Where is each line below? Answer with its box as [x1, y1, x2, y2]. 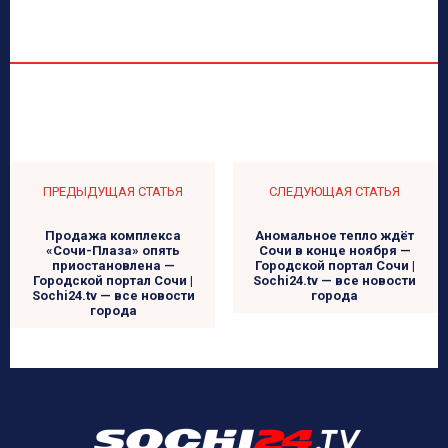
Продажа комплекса [45, 228, 182, 244]
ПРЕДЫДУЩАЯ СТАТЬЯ [43, 184, 184, 200]
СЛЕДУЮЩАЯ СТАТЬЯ [269, 184, 401, 200]
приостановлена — [51, 258, 175, 274]
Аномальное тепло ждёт [255, 228, 415, 244]
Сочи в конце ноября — [258, 243, 411, 259]
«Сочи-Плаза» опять [46, 243, 181, 259]
